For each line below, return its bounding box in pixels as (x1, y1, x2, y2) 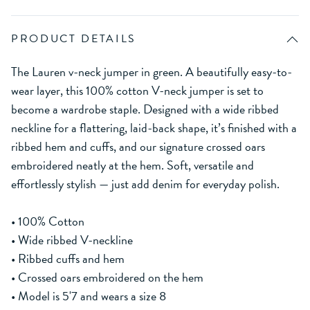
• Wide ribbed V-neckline (11, 230, 133, 249)
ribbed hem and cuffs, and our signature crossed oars (11, 136, 265, 156)
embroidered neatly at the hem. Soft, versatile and (11, 155, 254, 174)
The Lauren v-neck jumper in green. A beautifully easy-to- (11, 62, 292, 81)
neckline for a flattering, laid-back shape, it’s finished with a (11, 118, 297, 137)
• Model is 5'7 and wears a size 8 (11, 286, 166, 305)
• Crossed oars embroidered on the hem (11, 267, 203, 286)
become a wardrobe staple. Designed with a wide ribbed (11, 99, 279, 118)
